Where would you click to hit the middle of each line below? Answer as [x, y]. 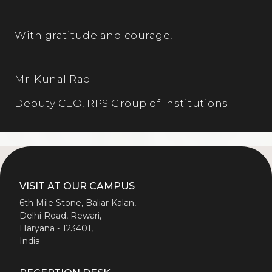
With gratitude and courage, [93, 35]
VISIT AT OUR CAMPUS [77, 186]
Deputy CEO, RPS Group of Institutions [121, 103]
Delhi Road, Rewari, [60, 215]
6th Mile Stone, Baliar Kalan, [78, 202]
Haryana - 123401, [56, 228]
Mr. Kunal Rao [53, 79]
